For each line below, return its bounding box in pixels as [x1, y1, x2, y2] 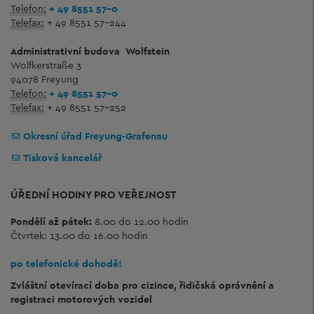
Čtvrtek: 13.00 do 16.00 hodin [11, 229, 148, 242]
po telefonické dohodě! [11, 257, 122, 270]
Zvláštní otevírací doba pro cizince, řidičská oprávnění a [11, 278, 274, 292]
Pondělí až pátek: [11, 215, 92, 228]
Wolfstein [125, 45, 170, 57]
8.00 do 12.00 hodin [92, 215, 189, 228]
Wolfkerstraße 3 [11, 59, 81, 71]
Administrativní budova [11, 45, 120, 57]
